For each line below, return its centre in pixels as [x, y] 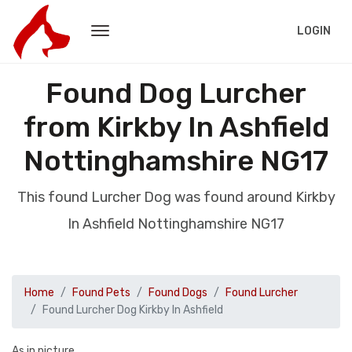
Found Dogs [178, 293]
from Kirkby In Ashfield [176, 127]
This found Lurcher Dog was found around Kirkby [176, 197]
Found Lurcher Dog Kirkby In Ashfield [133, 310]
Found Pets [101, 293]
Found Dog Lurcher [176, 93]
